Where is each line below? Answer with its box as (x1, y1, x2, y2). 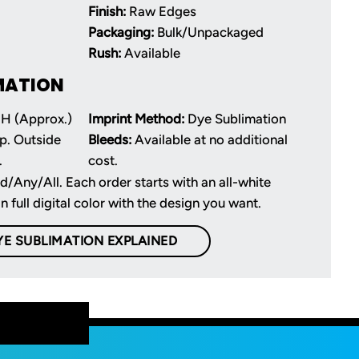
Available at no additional (131, 131, 288, 147)
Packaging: (88, 23, 154, 40)
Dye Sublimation (184, 110, 286, 127)
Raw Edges (126, 2, 196, 19)
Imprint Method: (88, 110, 184, 127)
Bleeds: (88, 131, 131, 147)
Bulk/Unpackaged (154, 23, 264, 40)
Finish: (88, 2, 126, 19)
